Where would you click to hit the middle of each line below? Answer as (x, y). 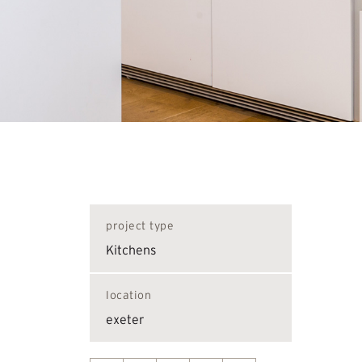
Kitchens (131, 250)
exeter (125, 320)
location (128, 295)
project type (140, 226)
